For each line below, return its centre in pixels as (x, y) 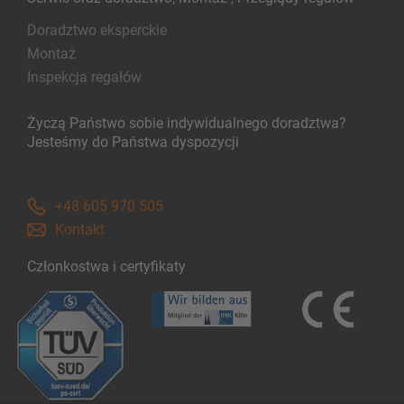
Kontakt (80, 230)
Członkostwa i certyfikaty (106, 267)
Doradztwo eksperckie (97, 31)
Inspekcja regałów (84, 78)
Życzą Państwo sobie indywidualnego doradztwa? (187, 124)
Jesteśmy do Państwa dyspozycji (133, 142)
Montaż (51, 54)
